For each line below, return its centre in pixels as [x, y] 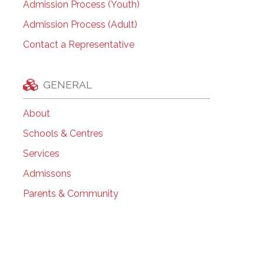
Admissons [47, 174]
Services [41, 154]
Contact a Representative [78, 45]
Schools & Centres [63, 134]
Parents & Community [70, 194]
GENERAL [67, 84]
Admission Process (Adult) [80, 25]
